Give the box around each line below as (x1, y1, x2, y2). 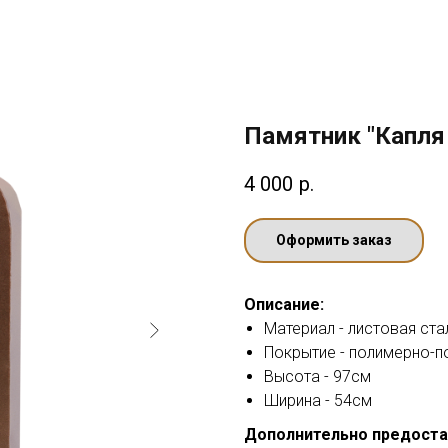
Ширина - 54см (264, 391, 372, 411)
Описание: (244, 295, 324, 315)
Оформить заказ (276, 232, 392, 249)
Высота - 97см (264, 367, 371, 387)
